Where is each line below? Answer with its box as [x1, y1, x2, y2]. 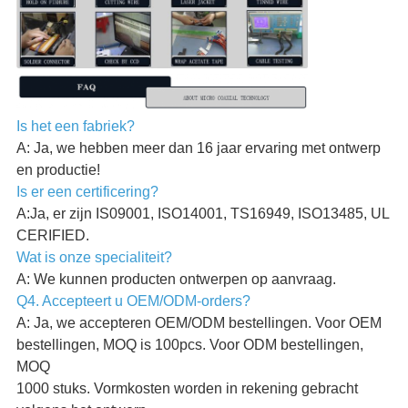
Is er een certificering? [15, 184, 158, 200]
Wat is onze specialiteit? [15, 250, 172, 266]
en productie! [15, 162, 100, 178]
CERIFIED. [15, 228, 89, 244]
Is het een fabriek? [15, 118, 135, 135]
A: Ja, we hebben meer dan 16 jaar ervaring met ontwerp [15, 140, 381, 157]
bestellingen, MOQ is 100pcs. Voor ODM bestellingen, [15, 337, 363, 353]
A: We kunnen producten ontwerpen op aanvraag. [15, 271, 336, 288]
